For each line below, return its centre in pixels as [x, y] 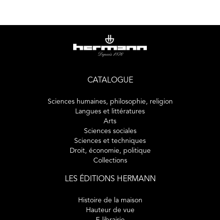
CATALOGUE [110, 81]
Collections [110, 161]
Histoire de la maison [110, 200]
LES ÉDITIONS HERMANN [110, 179]
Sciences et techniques [110, 141]
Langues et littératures [110, 111]
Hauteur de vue [110, 210]
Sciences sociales [110, 131]
